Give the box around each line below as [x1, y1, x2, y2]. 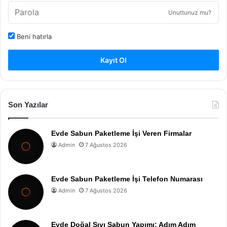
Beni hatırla [15, 32, 52, 41]
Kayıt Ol [100, 56, 127, 64]
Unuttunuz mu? [168, 9, 211, 16]
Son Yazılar [8, 100, 48, 109]
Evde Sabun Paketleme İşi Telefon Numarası [51, 175, 203, 183]
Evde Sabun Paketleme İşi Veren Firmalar [51, 129, 192, 137]
